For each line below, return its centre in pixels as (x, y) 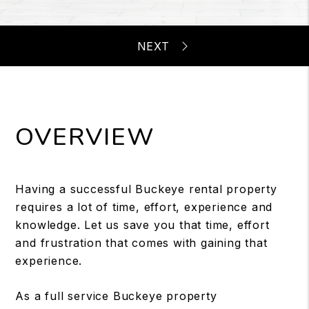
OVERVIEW (85, 137)
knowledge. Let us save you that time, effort (142, 225)
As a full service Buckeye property (116, 296)
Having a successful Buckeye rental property (146, 189)
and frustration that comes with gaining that (141, 243)
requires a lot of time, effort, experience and (144, 207)
